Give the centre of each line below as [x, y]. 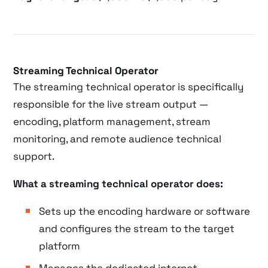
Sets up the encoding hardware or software [144, 211]
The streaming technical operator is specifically [129, 86]
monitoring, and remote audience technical [118, 138]
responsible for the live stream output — [111, 104]
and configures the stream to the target [136, 228]
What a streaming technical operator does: [118, 183]
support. [34, 156]
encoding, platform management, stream [112, 121]
